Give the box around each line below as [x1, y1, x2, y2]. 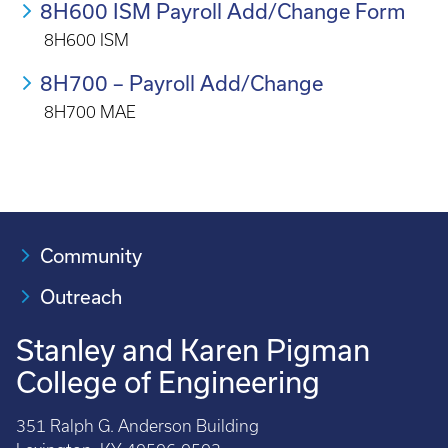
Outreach [40, 285, 122, 308]
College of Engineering [16, 365, 320, 399]
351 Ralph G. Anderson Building [16, 417, 259, 435]
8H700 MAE [44, 103, 136, 121]
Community [40, 244, 142, 267]
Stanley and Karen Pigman [16, 333, 370, 367]
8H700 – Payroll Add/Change [40, 71, 323, 95]
